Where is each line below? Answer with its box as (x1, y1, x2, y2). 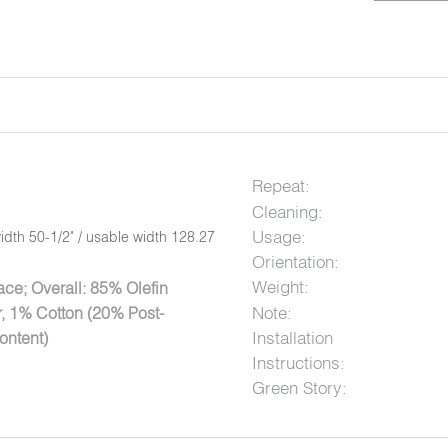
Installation (251, 327, 333, 349)
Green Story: (251, 377, 347, 399)
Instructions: (251, 352, 345, 374)
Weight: (251, 276, 309, 298)
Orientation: (251, 251, 339, 273)
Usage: (251, 226, 306, 248)
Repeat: (251, 175, 310, 197)
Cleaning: (251, 201, 323, 223)
